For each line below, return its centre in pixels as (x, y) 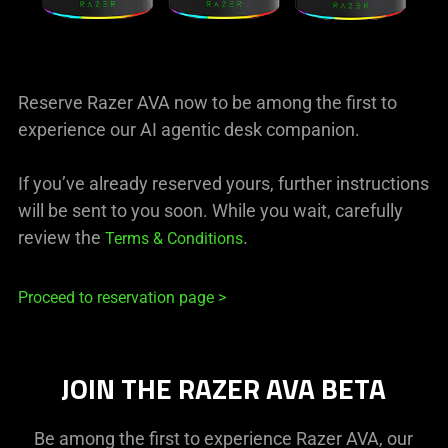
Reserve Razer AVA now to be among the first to (207, 102)
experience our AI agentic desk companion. (189, 129)
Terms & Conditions (174, 238)
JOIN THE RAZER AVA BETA (224, 388)
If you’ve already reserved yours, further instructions (223, 183)
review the (61, 237)
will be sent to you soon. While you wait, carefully (210, 210)
